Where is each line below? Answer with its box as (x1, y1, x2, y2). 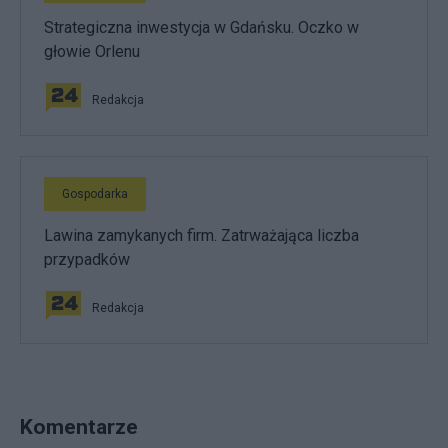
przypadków (44, 249, 130, 269)
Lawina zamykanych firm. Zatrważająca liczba (44, 225, 359, 245)
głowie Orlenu (44, 41, 140, 61)
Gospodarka (62, 186, 128, 201)
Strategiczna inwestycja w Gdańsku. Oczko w (44, 17, 359, 37)
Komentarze (20, 413, 138, 439)
